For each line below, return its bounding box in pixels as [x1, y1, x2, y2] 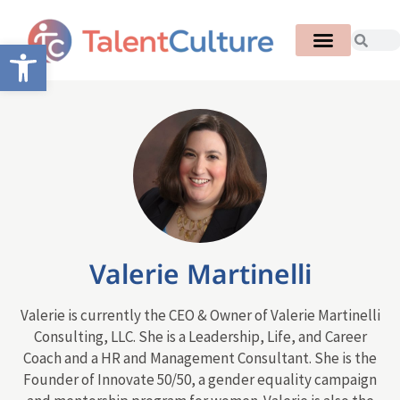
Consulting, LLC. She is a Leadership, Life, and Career [33, 327, 367, 347]
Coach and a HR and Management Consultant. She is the [23, 348, 377, 369]
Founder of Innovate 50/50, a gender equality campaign [23, 370, 377, 390]
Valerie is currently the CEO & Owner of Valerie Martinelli [20, 305, 380, 326]
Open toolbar [8, 35, 97, 71]
